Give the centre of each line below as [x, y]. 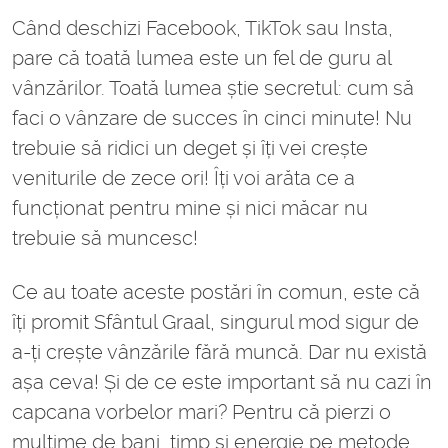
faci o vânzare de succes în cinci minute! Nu [212, 118]
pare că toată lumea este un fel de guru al [201, 58]
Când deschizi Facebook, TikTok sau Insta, [202, 28]
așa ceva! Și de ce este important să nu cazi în [222, 382]
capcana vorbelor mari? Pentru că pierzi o [201, 412]
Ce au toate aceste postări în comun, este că [216, 292]
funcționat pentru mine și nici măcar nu [190, 208]
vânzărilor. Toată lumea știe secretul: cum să [213, 88]
